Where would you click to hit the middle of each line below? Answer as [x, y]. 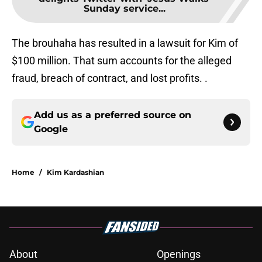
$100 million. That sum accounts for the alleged [122, 61]
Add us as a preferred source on [113, 115]
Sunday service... [125, 9]
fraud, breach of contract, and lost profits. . [110, 78]
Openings [179, 254]
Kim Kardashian [75, 173]
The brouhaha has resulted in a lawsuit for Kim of [125, 43]
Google [51, 129]
